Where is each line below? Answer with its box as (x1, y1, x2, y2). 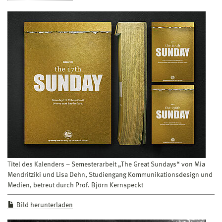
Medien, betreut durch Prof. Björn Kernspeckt (7, 181, 143, 189)
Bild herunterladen (16, 201, 73, 209)
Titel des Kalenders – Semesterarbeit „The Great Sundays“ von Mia (7, 161, 205, 168)
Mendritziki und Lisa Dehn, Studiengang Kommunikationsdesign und (7, 171, 213, 178)
